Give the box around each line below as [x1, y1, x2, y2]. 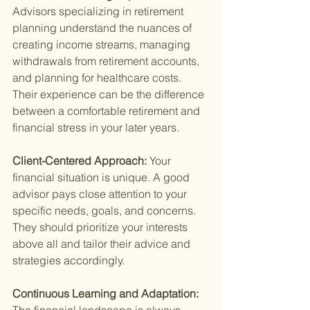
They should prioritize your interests [12, 220, 190, 235]
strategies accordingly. [12, 253, 125, 268]
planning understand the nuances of [12, 21, 194, 35]
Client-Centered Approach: [12, 154, 149, 168]
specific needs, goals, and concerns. [12, 203, 199, 218]
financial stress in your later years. [12, 120, 179, 135]
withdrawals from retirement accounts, [12, 54, 202, 69]
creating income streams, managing [12, 37, 193, 52]
